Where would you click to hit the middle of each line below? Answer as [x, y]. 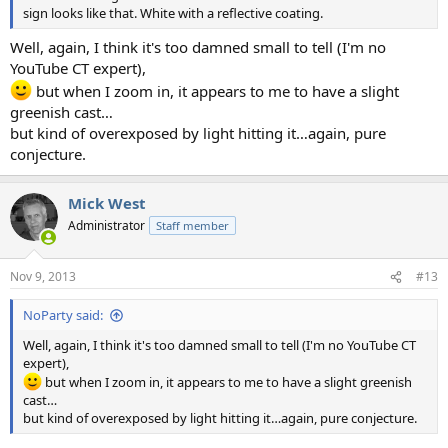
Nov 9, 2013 [43, 277]
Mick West [107, 202]
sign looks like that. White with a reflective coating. [173, 13]
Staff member [192, 225]
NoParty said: [63, 315]
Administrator [106, 225]
